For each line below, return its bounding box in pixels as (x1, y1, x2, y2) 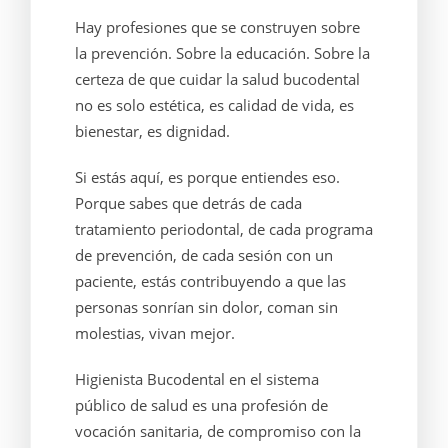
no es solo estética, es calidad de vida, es (74, 95, 354, 115)
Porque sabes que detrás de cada (74, 193, 302, 213)
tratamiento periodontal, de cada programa (74, 219, 373, 239)
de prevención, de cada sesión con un (74, 245, 333, 265)
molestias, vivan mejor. (74, 323, 235, 343)
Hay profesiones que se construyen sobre (74, 17, 360, 37)
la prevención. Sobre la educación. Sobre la (74, 43, 370, 63)
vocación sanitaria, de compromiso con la (74, 421, 361, 441)
